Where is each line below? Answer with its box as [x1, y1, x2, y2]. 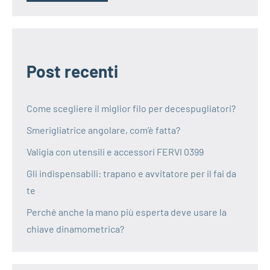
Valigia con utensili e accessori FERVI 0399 [27, 146, 204, 158]
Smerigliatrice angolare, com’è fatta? [27, 124, 180, 136]
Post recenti [27, 61, 118, 82]
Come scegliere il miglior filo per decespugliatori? [27, 102, 236, 115]
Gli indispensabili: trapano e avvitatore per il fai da [27, 168, 236, 180]
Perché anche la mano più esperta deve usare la [27, 206, 227, 218]
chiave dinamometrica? [27, 223, 124, 235]
